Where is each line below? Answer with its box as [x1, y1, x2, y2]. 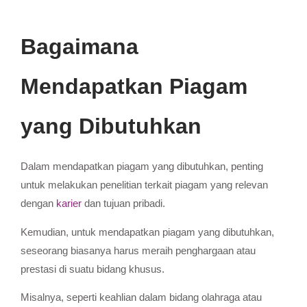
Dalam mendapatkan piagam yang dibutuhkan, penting [21, 160, 263, 173]
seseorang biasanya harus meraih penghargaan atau [21, 244, 256, 256]
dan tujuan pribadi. [82, 197, 165, 210]
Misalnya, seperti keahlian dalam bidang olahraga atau [21, 291, 262, 303]
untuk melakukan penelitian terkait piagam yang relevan [21, 179, 268, 191]
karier [56, 197, 82, 210]
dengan [21, 197, 56, 210]
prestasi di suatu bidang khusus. [21, 262, 164, 275]
